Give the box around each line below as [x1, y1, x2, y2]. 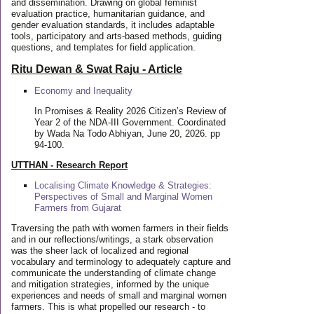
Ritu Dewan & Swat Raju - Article [11, 63, 182, 75]
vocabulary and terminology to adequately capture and [11, 257, 231, 267]
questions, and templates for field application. [11, 42, 196, 53]
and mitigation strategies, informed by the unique [11, 279, 209, 289]
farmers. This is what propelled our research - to [11, 301, 205, 312]
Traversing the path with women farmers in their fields [11, 223, 228, 233]
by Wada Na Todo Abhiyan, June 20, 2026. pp [34, 128, 220, 139]
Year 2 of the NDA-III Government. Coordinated [34, 117, 226, 128]
